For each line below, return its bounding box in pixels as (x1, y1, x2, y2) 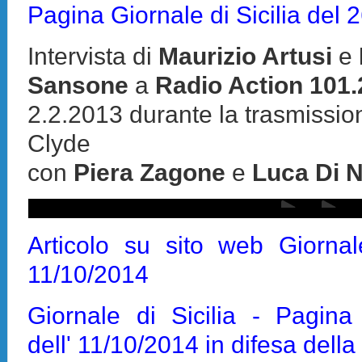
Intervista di (27, 41, 159, 69)
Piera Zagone (67, 158, 226, 186)
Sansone (27, 70, 136, 99)
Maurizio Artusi (158, 41, 333, 69)
